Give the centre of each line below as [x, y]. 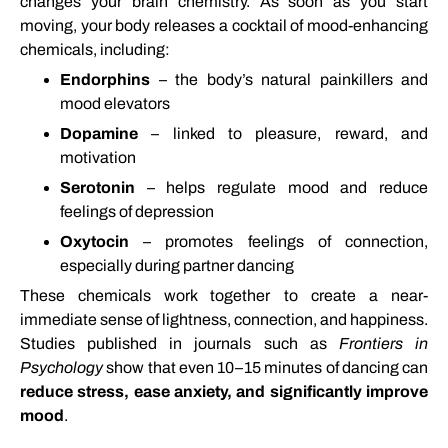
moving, [50, 26]
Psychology [61, 368]
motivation [98, 158]
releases [186, 26]
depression [174, 212]
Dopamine [99, 134]
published [128, 344]
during [159, 266]
